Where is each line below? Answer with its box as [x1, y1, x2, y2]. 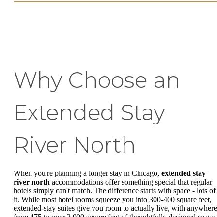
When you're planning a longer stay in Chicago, [14, 169, 161, 177]
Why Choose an [14, 66, 180, 93]
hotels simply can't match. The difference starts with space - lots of [14, 186, 216, 195]
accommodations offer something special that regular [50, 177, 212, 186]
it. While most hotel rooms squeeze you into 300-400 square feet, [14, 195, 212, 203]
